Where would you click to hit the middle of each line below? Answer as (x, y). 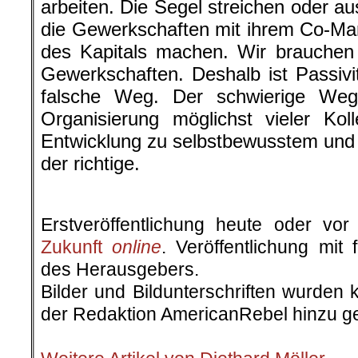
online (137, 247)
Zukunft (77, 247)
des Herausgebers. (120, 269)
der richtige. (90, 163)
